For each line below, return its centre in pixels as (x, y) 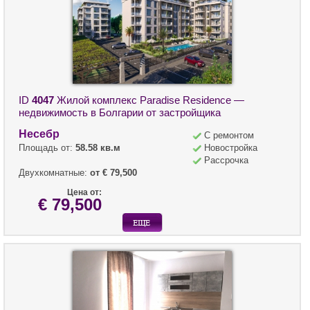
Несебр (39, 134)
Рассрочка (226, 160)
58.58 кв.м (98, 147)
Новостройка (231, 147)
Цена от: (84, 192)
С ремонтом (229, 135)
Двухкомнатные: (54, 172)
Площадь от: (47, 147)
